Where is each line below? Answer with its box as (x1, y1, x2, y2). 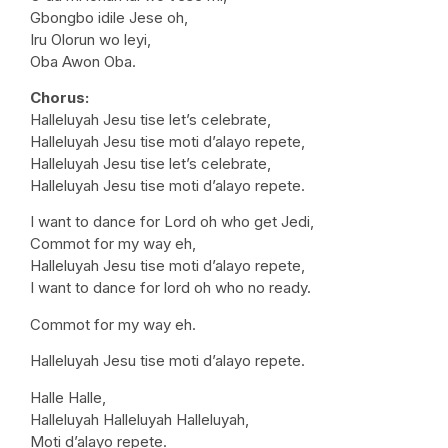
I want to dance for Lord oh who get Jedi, (30, 212, 314, 232)
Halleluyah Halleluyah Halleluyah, (30, 409, 249, 429)
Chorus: (30, 88, 89, 108)
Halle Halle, (30, 387, 106, 407)
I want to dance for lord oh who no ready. (30, 278, 311, 298)
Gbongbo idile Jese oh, (30, 7, 188, 27)
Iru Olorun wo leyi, (30, 29, 151, 49)
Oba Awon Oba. (30, 51, 136, 71)
